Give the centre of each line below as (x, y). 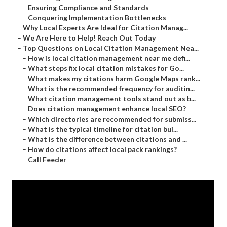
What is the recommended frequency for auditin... (111, 89)
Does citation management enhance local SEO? (107, 109)
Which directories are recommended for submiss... (112, 119)
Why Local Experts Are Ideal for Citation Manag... (106, 28)
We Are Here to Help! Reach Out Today (89, 38)
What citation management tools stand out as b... (112, 99)
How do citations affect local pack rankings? (103, 149)
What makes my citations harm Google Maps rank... (114, 79)
